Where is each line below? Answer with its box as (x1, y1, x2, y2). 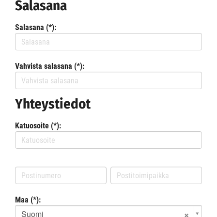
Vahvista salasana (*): (15, 62, 84, 71)
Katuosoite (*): (15, 121, 61, 130)
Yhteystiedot (15, 95, 91, 112)
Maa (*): (15, 195, 41, 204)
